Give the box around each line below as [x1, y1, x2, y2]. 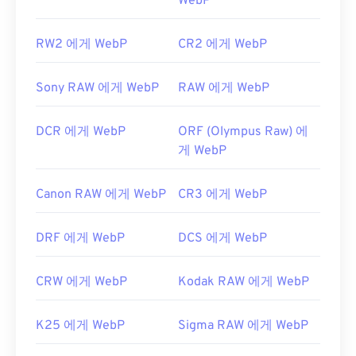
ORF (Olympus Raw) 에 [178, 124, 308, 141]
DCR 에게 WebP [36, 124, 126, 141]
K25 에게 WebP [36, 318, 125, 335]
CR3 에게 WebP [178, 187, 267, 203]
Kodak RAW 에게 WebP [178, 274, 309, 291]
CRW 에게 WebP [36, 274, 127, 291]
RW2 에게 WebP [36, 37, 127, 53]
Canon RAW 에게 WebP [36, 187, 166, 203]
